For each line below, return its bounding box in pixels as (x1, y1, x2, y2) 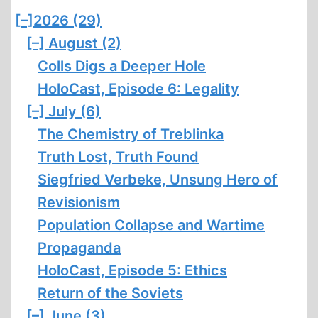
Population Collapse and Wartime (38, 216, 265, 234)
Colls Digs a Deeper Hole (38, 57, 206, 75)
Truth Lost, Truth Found (38, 148, 199, 165)
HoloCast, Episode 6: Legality (38, 80, 239, 97)
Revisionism (38, 194, 120, 211)
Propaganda (38, 239, 121, 256)
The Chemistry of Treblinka (38, 126, 224, 143)
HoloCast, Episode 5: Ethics (38, 262, 227, 279)
